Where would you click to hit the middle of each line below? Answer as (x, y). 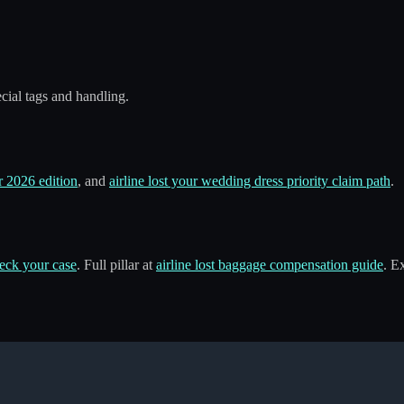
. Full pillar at (116, 265)
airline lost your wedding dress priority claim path (250, 180)
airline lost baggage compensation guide (270, 265)
